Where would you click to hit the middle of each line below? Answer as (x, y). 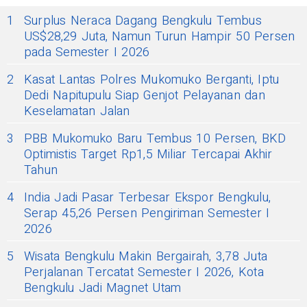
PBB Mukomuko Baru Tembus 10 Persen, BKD (155, 138)
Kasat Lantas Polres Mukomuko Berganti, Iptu (152, 79)
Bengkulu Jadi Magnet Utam (103, 288)
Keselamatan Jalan (77, 111)
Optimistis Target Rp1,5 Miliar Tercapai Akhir (148, 154)
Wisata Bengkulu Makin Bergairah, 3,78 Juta (146, 256)
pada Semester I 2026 (87, 52)
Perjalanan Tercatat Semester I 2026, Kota (144, 272)
